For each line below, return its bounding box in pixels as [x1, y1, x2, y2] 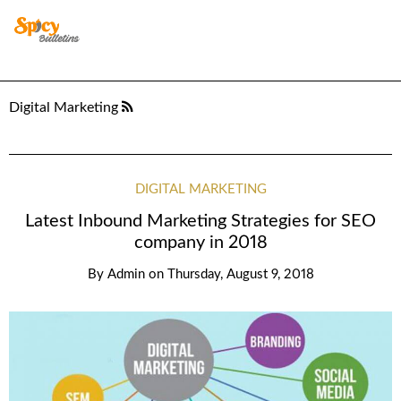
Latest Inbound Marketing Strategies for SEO [25, 212, 376, 230]
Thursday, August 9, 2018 [166, 267, 314, 281]
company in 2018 [133, 234, 268, 252]
